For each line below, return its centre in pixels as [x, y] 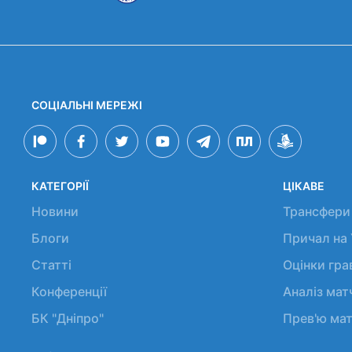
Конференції [69, 291]
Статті [51, 265]
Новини [55, 211]
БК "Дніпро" [68, 318]
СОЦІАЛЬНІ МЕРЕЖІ [87, 105]
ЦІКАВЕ [303, 186]
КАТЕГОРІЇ [60, 186]
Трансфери [316, 211]
